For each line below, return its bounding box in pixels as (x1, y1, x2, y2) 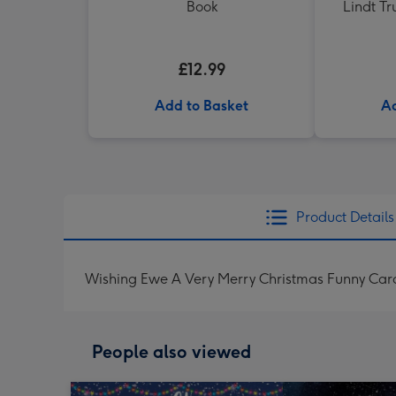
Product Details (295, 209, 394, 225)
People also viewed (92, 341, 251, 362)
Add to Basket (155, 97, 248, 114)
